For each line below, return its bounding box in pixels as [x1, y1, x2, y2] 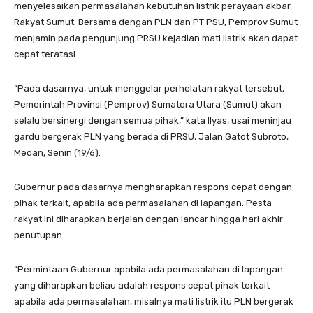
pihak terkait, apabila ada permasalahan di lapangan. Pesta [14, 197, 272, 208]
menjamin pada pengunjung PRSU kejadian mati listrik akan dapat [14, 32, 298, 43]
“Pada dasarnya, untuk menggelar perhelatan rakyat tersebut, [14, 82, 284, 94]
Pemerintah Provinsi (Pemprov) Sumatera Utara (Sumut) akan [14, 99, 282, 110]
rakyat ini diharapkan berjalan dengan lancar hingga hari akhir [14, 213, 283, 224]
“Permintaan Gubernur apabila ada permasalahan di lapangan [14, 263, 283, 275]
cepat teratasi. [14, 48, 78, 59]
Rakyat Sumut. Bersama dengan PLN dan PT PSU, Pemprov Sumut [14, 16, 298, 27]
